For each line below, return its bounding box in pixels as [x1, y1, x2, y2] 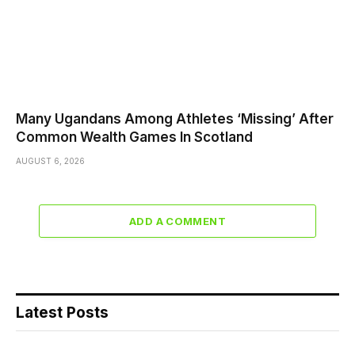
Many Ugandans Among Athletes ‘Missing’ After [16, 110, 334, 127]
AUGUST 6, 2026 [16, 155, 85, 166]
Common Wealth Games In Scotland [16, 128, 253, 145]
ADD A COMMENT [128, 214, 227, 227]
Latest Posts [16, 303, 109, 322]
